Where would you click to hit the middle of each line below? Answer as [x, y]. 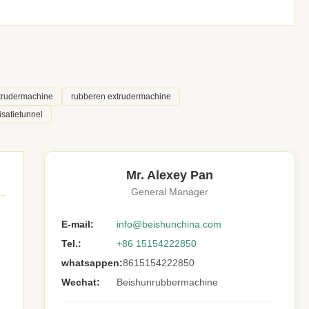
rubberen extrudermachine [121, 97]
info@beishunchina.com [169, 224]
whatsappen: [92, 263]
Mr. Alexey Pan [170, 175]
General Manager [170, 192]
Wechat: [81, 282]
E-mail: [78, 224]
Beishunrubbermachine [167, 282]
